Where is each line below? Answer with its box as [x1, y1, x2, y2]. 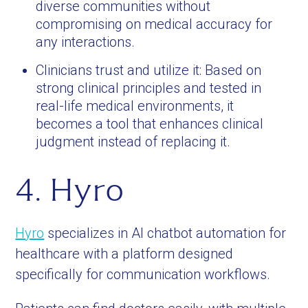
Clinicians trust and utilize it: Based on [36, 62, 262, 78]
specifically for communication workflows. [15, 266, 271, 283]
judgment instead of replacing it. [36, 133, 231, 150]
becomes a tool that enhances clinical [36, 115, 264, 132]
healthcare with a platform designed [15, 245, 234, 262]
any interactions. [36, 34, 135, 50]
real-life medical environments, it [36, 98, 234, 114]
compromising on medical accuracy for [36, 16, 273, 32]
